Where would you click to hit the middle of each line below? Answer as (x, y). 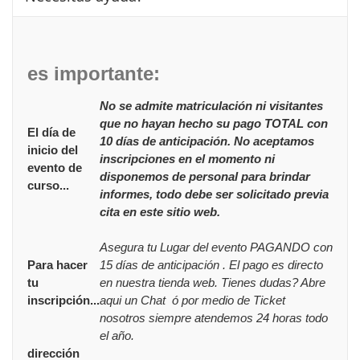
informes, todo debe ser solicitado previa (214, 194)
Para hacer (57, 264)
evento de (55, 167)
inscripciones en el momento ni (187, 158)
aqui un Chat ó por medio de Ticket (192, 300)
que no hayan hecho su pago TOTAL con (214, 123)
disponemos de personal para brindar (205, 176)
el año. (117, 335)
